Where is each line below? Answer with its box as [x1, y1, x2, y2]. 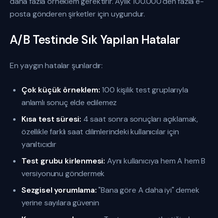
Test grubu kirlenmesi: [21, 156, 106, 166]
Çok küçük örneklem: [21, 85, 100, 95]
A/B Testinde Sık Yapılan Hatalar [10, 32, 180, 47]
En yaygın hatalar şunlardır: [10, 60, 103, 71]
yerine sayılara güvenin [21, 198, 99, 208]
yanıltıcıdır [21, 139, 56, 149]
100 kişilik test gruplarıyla [100, 85, 188, 95]
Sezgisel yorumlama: [21, 185, 97, 195]
